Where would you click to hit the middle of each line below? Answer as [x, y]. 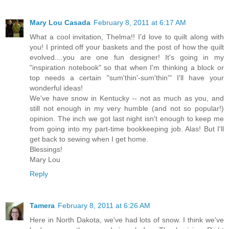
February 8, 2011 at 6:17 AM [140, 23]
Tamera [42, 206]
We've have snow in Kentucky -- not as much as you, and [127, 98]
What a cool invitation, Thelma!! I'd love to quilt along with [127, 37]
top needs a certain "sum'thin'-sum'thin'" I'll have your [127, 78]
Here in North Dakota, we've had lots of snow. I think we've [127, 220]
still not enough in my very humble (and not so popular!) [127, 109]
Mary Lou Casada [60, 23]
